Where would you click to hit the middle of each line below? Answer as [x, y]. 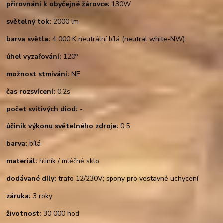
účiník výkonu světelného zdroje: [63, 126]
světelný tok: [29, 22]
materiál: [23, 161]
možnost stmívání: [38, 74]
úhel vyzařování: [34, 57]
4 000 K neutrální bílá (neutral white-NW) [118, 39]
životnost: [24, 214]
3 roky [42, 196]
